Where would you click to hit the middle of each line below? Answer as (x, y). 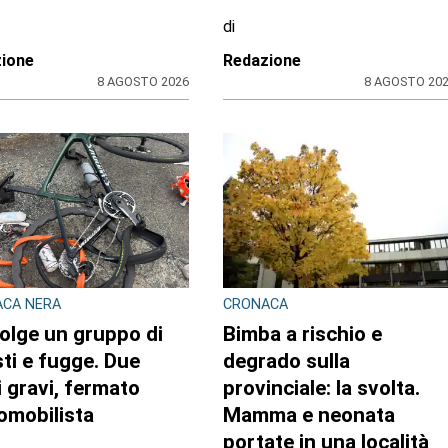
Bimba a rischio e (302, 333)
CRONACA (255, 304)
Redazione (261, 60)
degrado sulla (286, 360)
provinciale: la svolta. (321, 387)
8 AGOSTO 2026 (143, 81)
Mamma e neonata (308, 414)
